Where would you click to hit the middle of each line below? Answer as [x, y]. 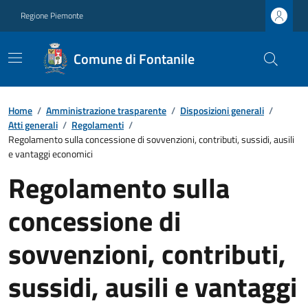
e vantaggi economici [51, 154]
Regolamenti [98, 125]
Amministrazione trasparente [106, 110]
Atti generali [33, 125]
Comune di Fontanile [134, 59]
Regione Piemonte [52, 15]
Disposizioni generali [222, 110]
